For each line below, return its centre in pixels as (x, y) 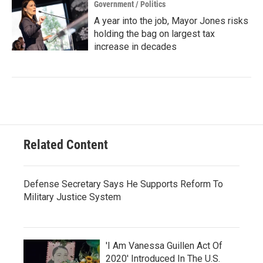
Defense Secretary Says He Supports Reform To (123, 184)
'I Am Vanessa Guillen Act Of (164, 245)
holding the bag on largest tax (154, 33)
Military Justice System (72, 197)
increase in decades (135, 46)
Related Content (66, 144)
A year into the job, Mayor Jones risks (171, 21)
